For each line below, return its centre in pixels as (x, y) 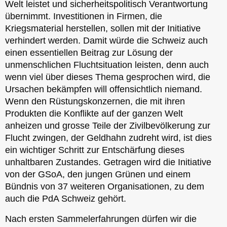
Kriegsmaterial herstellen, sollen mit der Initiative (103, 28)
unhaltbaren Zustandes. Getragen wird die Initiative (108, 162)
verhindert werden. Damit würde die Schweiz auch (106, 40)
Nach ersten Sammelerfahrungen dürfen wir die (101, 219)
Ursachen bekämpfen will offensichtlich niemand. (104, 89)
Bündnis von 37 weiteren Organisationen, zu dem (105, 186)
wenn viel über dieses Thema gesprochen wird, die (108, 77)
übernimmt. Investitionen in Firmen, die (84, 16)
